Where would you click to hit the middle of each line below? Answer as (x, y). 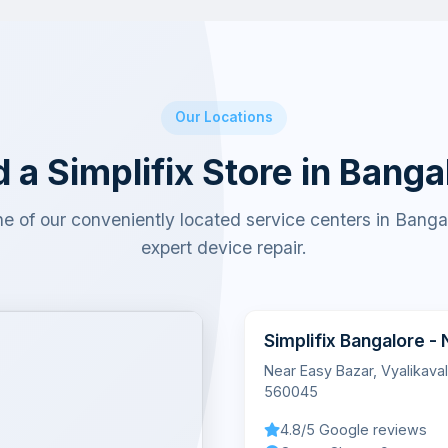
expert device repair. (224, 247)
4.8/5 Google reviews (354, 430)
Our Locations (224, 117)
